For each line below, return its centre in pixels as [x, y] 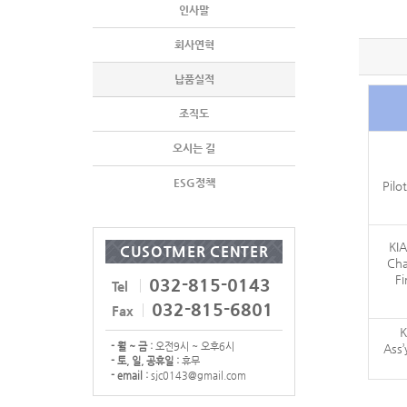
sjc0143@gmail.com [197, 376]
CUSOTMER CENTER [194, 251]
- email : [129, 376]
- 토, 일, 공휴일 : [145, 361]
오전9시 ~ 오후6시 [194, 347]
